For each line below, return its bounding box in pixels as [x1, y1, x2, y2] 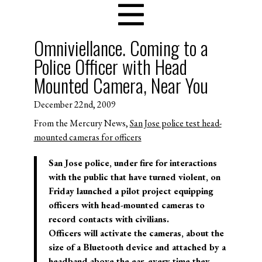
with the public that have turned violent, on [48, 170, 220, 183]
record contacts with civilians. [48, 212, 169, 225]
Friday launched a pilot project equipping [48, 184, 213, 197]
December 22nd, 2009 [33, 98, 116, 111]
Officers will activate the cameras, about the [48, 226, 224, 239]
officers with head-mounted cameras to [48, 198, 205, 211]
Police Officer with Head [33, 53, 187, 81]
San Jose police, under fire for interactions [48, 156, 217, 169]
